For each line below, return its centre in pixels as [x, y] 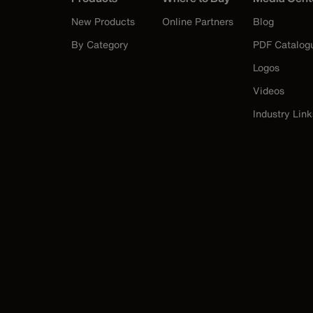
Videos [269, 91]
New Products [103, 22]
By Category [100, 45]
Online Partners [198, 22]
